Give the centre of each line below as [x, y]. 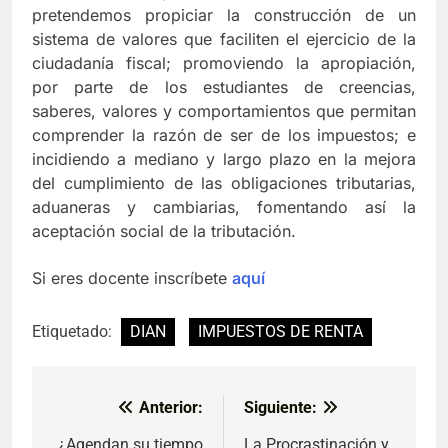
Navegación [115, 413]
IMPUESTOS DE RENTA [280, 332]
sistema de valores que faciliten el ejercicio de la [224, 39]
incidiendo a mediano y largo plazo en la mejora [224, 159]
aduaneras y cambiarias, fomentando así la [224, 207]
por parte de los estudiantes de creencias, [224, 87]
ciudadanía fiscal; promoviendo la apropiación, [224, 63]
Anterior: [171, 408]
